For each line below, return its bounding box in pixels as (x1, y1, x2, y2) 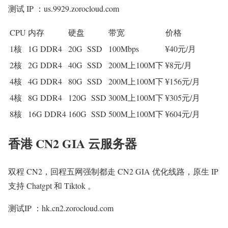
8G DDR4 (28, 92, 62, 103)
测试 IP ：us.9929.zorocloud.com (8, 3, 119, 14)
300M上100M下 (108, 92, 163, 103)
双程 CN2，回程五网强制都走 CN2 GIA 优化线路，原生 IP (8, 166, 218, 177)
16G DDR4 (28, 108, 66, 120)
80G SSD (68, 76, 102, 87)
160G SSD (68, 108, 106, 120)
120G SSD (68, 92, 106, 103)
